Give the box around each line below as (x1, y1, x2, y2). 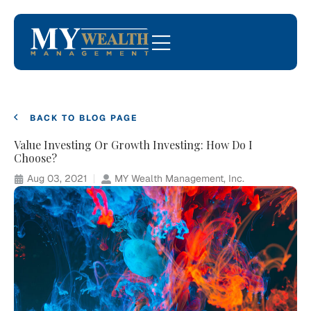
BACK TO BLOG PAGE (29, 112, 137, 124)
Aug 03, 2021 (27, 172, 87, 185)
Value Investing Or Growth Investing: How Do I (14, 137, 253, 152)
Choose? (14, 151, 57, 165)
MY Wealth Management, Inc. (115, 172, 244, 185)
